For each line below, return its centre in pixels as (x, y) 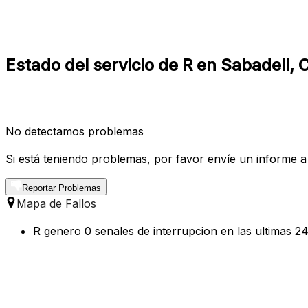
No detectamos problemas (75, 131)
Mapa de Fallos (56, 203)
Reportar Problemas (62, 188)
